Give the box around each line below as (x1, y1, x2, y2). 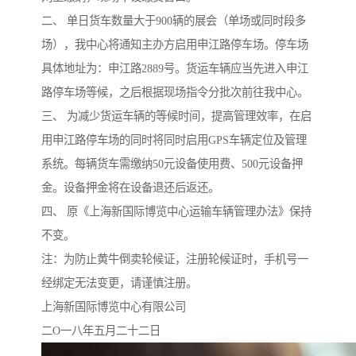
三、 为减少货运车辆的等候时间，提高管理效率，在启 (41, 110, 311, 123)
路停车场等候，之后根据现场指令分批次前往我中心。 (41, 86, 308, 99)
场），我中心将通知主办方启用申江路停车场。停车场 (41, 38, 308, 52)
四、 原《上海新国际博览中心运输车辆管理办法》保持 (41, 205, 311, 219)
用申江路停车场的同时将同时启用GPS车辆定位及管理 (41, 133, 307, 147)
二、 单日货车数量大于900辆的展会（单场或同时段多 (41, 14, 306, 28)
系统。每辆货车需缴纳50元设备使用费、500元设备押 (41, 157, 303, 171)
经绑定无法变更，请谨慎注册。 (41, 277, 197, 290)
